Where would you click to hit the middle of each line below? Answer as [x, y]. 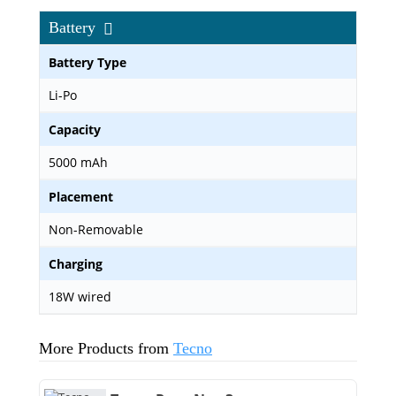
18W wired [80, 297]
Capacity [75, 129]
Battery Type [88, 62]
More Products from [106, 348]
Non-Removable [96, 229]
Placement [81, 197]
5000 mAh [78, 162]
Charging [76, 264]
